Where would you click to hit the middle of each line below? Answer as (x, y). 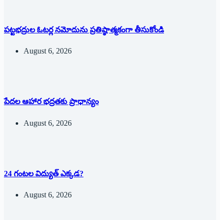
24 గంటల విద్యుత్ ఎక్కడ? (44, 173)
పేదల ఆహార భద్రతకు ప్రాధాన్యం (51, 102)
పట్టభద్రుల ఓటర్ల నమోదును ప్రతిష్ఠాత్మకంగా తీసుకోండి (84, 29)
